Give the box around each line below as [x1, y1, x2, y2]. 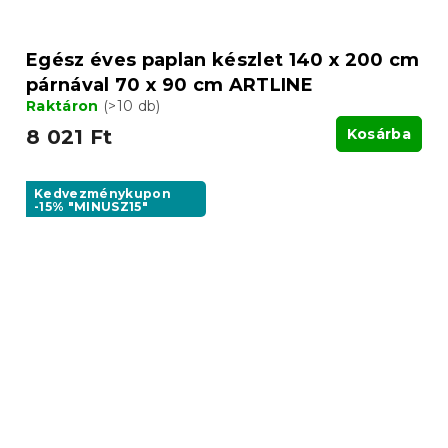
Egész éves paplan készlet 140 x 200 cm [26, 48, 420, 71]
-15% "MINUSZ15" [34, 198, 149, 214]
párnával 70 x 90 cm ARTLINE [26, 73, 313, 96]
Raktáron [26, 96, 103, 115]
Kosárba [346, 124, 411, 143]
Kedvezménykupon [34, 185, 172, 201]
